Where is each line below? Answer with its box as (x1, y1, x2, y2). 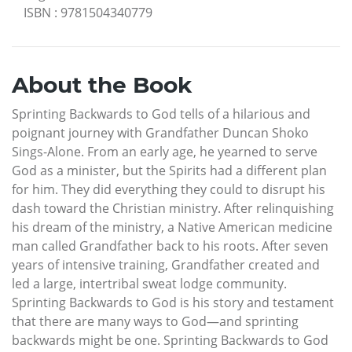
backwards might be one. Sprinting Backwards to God (12, 332, 328, 350)
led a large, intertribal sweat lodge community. (12, 275, 287, 293)
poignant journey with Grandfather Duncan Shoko (12, 124, 309, 142)
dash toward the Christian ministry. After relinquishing (12, 200, 334, 218)
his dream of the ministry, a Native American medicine (12, 218, 332, 236)
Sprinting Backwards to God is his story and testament (12, 294, 334, 312)
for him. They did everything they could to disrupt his (12, 181, 325, 199)
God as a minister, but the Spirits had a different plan (12, 162, 327, 180)
